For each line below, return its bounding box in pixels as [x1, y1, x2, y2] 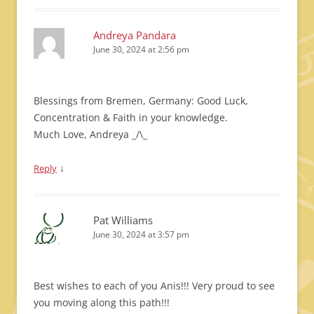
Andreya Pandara [93, 28, 176, 42]
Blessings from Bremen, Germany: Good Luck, [34, 94, 248, 107]
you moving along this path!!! [34, 296, 170, 309]
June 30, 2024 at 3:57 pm [93, 228, 189, 240]
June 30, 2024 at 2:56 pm [93, 43, 189, 55]
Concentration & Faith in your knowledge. [34, 111, 228, 124]
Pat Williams [93, 213, 153, 227]
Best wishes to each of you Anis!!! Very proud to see [34, 279, 275, 292]
